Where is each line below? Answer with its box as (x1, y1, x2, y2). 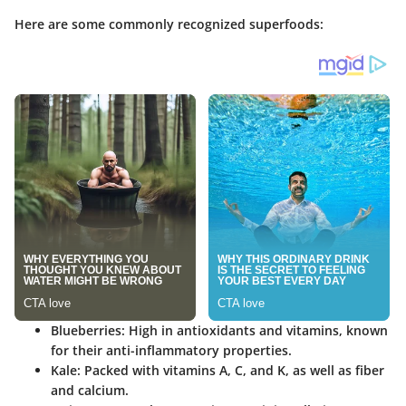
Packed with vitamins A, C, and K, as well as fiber (81, 361, 384, 379)
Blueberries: (51, 321, 125, 339)
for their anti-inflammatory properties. (51, 341, 292, 359)
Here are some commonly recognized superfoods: (14, 14, 324, 33)
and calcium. (51, 381, 129, 399)
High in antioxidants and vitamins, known (125, 321, 388, 339)
